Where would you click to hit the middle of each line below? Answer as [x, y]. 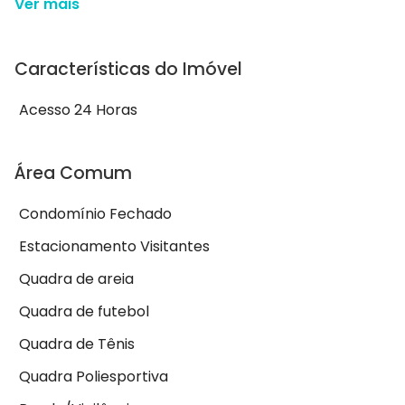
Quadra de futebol [84, 312]
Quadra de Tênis [77, 344]
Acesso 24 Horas [78, 110]
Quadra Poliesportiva [94, 377]
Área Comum [73, 174]
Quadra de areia [76, 279]
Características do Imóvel [128, 70]
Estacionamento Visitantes [114, 247]
